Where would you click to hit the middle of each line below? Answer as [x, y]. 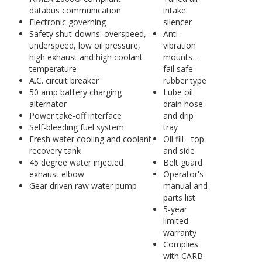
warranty [180, 232]
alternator [48, 104]
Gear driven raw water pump [83, 186]
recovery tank [55, 151]
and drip [178, 116]
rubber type [185, 80]
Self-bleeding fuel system [77, 127]
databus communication [75, 10]
